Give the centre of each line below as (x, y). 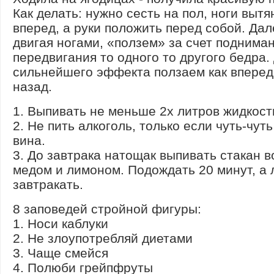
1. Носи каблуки (61, 223)
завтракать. (48, 184)
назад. (32, 86)
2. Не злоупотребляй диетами (103, 238)
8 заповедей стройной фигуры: (107, 209)
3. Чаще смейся (61, 253)
